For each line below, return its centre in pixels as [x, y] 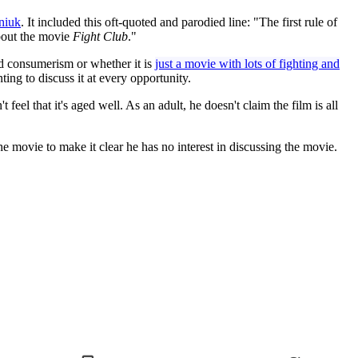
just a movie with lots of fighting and [247, 63]
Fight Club [100, 36]
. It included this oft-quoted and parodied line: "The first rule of [179, 22]
